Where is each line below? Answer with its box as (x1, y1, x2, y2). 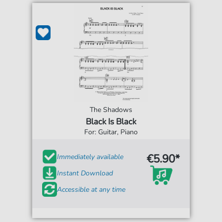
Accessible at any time (57, 184, 126, 194)
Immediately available (57, 152, 124, 162)
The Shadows (90, 105, 132, 114)
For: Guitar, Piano (84, 127, 138, 137)
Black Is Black (86, 116, 136, 127)
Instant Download (57, 168, 113, 178)
